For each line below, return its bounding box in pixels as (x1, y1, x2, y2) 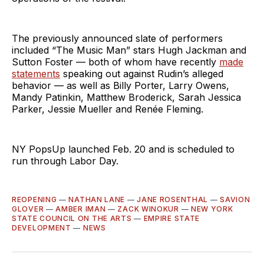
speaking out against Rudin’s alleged (60, 67, 223, 80)
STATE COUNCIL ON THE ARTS (12, 213, 132, 223)
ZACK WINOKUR (117, 204, 179, 213)
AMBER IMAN (55, 204, 106, 213)
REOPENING (12, 194, 57, 204)
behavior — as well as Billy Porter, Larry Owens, (12, 79, 229, 91)
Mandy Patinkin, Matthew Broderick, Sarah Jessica (12, 91, 241, 103)
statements (12, 67, 60, 80)
